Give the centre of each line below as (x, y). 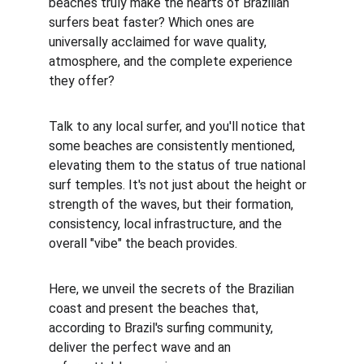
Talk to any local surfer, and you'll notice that (179, 126)
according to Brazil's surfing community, (162, 328)
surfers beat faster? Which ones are (153, 22)
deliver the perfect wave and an (141, 347)
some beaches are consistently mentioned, (173, 146)
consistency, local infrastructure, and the (167, 224)
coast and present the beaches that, (155, 308)
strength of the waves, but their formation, (173, 204)
